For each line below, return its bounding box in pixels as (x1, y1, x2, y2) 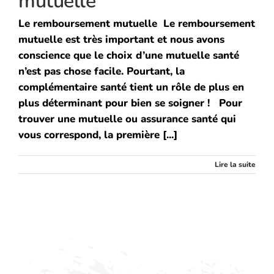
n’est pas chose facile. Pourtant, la (18, 64, 185, 78)
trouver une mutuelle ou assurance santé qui (18, 112, 236, 126)
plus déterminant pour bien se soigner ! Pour (18, 96, 242, 110)
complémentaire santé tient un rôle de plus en (18, 80, 244, 94)
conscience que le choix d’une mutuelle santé (18, 48, 239, 62)
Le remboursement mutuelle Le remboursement (18, 17, 255, 31)
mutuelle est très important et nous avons (18, 32, 224, 46)
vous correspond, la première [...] (18, 128, 177, 142)
